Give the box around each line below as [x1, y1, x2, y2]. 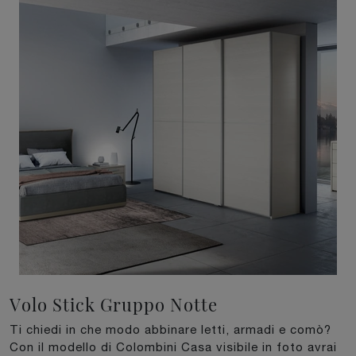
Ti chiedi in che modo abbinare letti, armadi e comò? [10, 322, 331, 336]
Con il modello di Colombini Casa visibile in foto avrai [10, 339, 337, 354]
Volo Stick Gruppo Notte [10, 292, 218, 315]
